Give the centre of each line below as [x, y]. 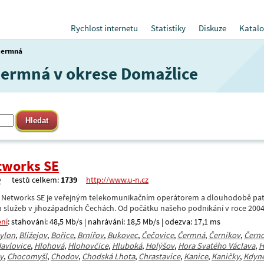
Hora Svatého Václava [217, 246]
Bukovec [123, 235]
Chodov [65, 256]
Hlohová [49, 246]
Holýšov [160, 246]
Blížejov [33, 235]
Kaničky [226, 256]
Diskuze [212, 28]
